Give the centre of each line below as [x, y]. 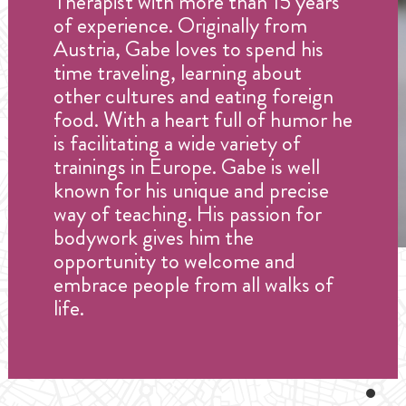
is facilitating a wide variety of [177, 144]
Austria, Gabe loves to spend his [188, 49]
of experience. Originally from [180, 26]
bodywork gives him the [154, 238]
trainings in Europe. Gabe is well [187, 167]
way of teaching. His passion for [188, 214]
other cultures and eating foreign [193, 97]
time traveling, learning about [178, 73]
